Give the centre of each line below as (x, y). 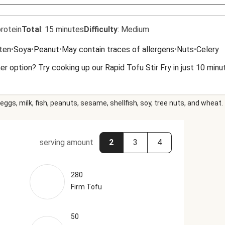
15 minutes (64, 29)
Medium (135, 29)
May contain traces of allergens (118, 49)
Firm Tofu (86, 187)
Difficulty (101, 29)
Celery (208, 49)
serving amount (66, 142)
